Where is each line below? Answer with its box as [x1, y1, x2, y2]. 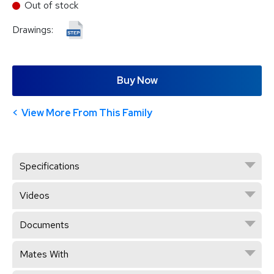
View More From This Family [21, 106, 152, 119]
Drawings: [12, 23, 56, 36]
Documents [20, 218, 69, 231]
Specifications [20, 159, 80, 172]
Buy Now [116, 73, 158, 87]
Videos [20, 188, 50, 202]
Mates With [20, 247, 68, 261]
